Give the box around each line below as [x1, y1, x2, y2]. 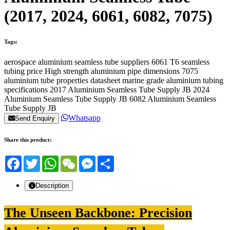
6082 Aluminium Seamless [129, 94, 216, 104]
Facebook [22, 155, 53, 164]
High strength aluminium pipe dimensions [45, 67, 180, 76]
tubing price [4, 67, 43, 76]
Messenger [95, 155, 130, 164]
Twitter [40, 155, 63, 164]
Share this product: [4, 137, 52, 143]
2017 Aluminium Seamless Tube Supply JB [50, 85, 191, 94]
